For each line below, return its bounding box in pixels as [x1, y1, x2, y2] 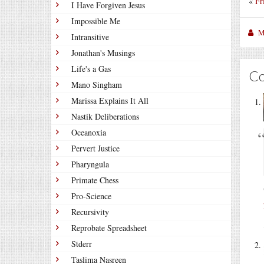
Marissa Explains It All [71, 95, 148, 106]
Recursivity [71, 206, 109, 217]
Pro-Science [71, 190, 111, 202]
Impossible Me [71, 15, 120, 27]
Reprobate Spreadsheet [71, 222, 147, 233]
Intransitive [71, 31, 109, 42]
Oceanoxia [71, 127, 106, 138]
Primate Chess [71, 174, 118, 186]
